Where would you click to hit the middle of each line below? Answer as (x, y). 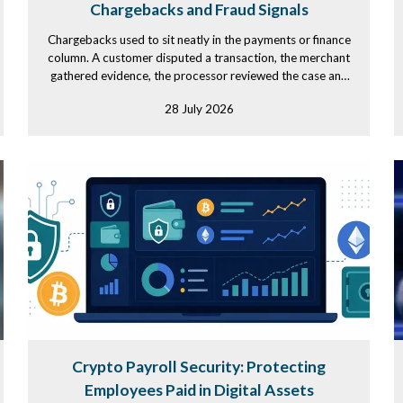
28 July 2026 (199, 109)
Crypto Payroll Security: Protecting (199, 367)
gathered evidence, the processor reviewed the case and (199, 76)
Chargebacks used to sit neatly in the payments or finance (199, 40)
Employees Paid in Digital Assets (199, 390)
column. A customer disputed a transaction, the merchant (199, 58)
